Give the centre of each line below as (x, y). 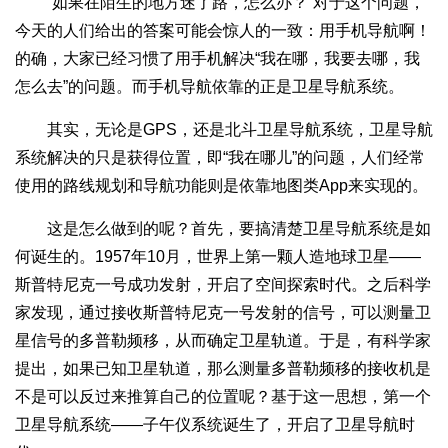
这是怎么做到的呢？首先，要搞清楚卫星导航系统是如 (223, 228)
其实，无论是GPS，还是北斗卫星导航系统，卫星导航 (224, 129)
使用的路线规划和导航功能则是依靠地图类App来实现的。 (221, 185)
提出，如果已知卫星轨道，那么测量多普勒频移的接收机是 (223, 368)
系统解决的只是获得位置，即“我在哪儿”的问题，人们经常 (220, 157)
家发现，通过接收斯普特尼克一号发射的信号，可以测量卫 (223, 312)
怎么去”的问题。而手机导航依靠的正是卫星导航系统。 (209, 86)
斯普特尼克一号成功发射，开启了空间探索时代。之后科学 (223, 284)
